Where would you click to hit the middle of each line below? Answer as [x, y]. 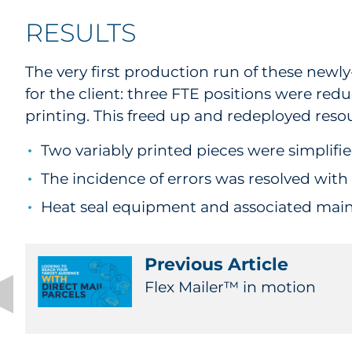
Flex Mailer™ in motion [230, 287]
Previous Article [216, 264]
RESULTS [81, 33]
